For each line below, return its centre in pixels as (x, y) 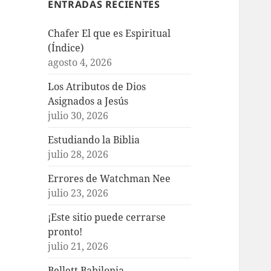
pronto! (65, 231)
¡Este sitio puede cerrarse (107, 217)
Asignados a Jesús (88, 101)
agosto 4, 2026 (80, 62)
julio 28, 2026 (78, 154)
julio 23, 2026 (78, 193)
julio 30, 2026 (78, 115)
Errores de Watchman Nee (109, 178)
